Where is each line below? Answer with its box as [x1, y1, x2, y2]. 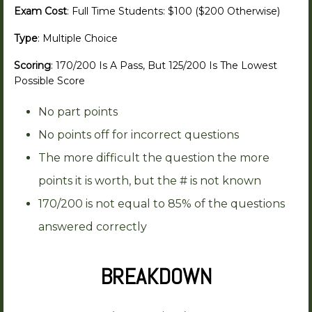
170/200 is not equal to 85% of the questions [38, 197, 285, 211]
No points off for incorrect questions [38, 128, 239, 142]
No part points [38, 105, 118, 119]
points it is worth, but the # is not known [38, 174, 261, 188]
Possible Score [14, 75, 85, 88]
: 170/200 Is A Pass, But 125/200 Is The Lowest [51, 59, 277, 72]
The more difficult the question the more [38, 151, 270, 165]
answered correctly [38, 220, 147, 234]
